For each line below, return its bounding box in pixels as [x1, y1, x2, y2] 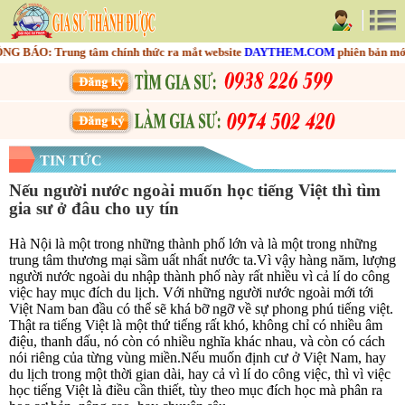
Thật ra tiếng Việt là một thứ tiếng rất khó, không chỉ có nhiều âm [9, 317, 382, 333]
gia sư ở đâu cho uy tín [9, 199, 179, 218]
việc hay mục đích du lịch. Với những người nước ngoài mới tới [9, 285, 373, 300]
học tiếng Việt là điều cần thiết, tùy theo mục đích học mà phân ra [9, 382, 382, 398]
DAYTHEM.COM [231, 45, 323, 59]
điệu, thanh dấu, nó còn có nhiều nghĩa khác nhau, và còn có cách [9, 334, 385, 349]
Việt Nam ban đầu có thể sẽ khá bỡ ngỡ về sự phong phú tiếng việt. [9, 301, 393, 316]
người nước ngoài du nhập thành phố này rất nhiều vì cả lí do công [9, 268, 390, 284]
